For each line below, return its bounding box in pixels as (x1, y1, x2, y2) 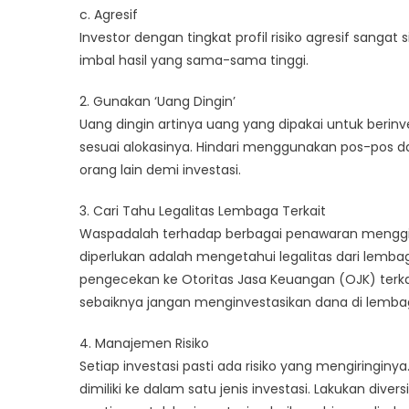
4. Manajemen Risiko (79, 333, 209, 352)
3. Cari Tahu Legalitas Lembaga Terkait (79, 201, 326, 220)
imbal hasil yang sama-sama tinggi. (79, 50, 309, 69)
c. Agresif (79, 5, 138, 24)
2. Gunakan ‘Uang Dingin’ (79, 91, 236, 110)
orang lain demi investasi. (79, 160, 241, 179)
